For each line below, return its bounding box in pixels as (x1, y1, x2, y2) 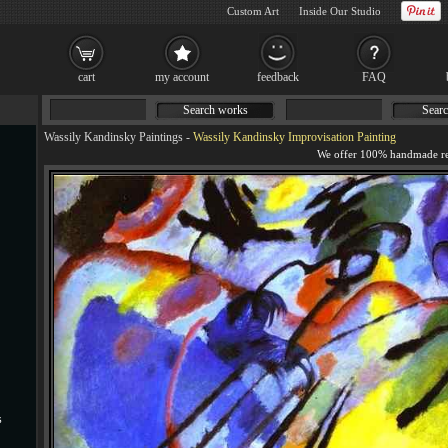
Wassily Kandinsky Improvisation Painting (193, 130, 396, 144)
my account (155, 70, 209, 84)
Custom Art (227, 5, 279, 17)
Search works (182, 103, 248, 117)
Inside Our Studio (299, 5, 381, 17)
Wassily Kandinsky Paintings (44, 130, 183, 144)
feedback (257, 70, 299, 84)
